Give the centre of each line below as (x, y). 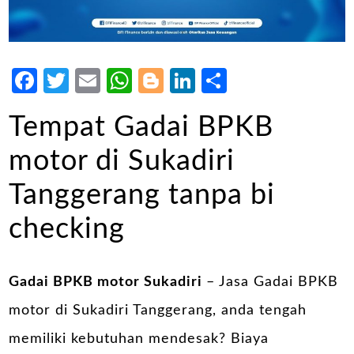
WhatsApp (195, 81)
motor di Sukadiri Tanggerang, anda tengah (158, 311)
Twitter (111, 81)
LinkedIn (246, 81)
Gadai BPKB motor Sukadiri (108, 282)
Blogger (210, 81)
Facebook (94, 81)
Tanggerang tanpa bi (142, 196)
